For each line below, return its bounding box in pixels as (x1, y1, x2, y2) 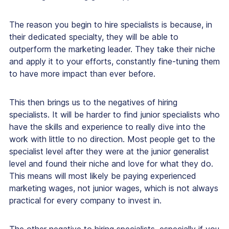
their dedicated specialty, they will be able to (9, 32, 178, 42)
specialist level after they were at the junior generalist (9, 146, 209, 157)
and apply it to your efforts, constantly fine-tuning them (9, 56, 220, 67)
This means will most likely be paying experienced (9, 171, 196, 181)
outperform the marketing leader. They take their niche (9, 44, 215, 55)
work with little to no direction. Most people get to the (9, 134, 215, 145)
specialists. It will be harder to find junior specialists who (9, 109, 220, 120)
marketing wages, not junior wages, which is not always (9, 183, 218, 194)
